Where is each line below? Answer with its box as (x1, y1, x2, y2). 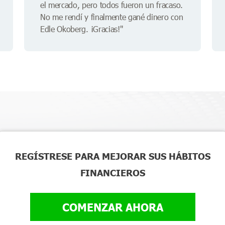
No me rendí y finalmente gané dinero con (40, 12, 183, 23)
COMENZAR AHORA (62, 200, 163, 214)
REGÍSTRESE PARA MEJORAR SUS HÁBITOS (15, 150, 210, 162)
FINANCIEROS (80, 167, 145, 179)
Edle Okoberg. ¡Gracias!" (40, 24, 123, 35)
